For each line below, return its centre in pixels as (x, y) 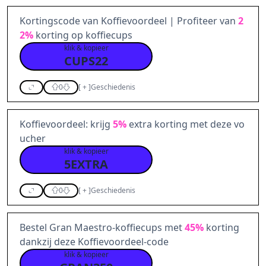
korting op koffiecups (83, 35)
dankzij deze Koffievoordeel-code (94, 242)
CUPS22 (86, 61)
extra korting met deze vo (186, 124)
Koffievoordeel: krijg (66, 124)
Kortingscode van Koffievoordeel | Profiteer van (129, 21)
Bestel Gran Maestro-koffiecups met (102, 227)
